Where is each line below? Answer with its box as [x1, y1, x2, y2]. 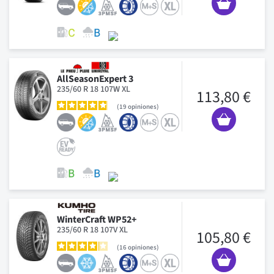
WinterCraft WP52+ [57, 212, 136, 226]
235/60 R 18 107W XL [57, 83, 130, 95]
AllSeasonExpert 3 [57, 72, 133, 86]
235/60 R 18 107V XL [57, 223, 128, 236]
